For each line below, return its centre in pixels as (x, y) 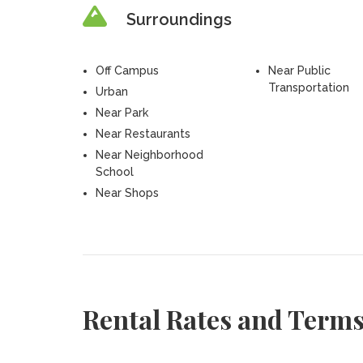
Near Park (122, 113)
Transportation (308, 88)
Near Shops (127, 193)
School (114, 172)
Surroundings (179, 19)
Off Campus (127, 70)
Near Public (299, 70)
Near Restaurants (143, 134)
